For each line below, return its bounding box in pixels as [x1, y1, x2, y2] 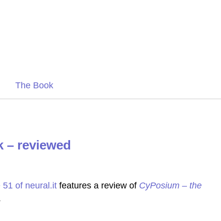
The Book [15, 80, 53, 90]
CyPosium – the [139, 180, 202, 190]
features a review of [57, 180, 139, 190]
